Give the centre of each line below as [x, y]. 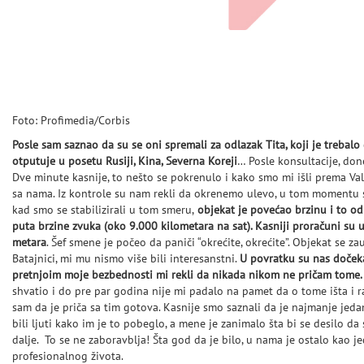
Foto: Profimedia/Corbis [71, 121]
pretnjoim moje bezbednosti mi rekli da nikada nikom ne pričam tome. [187, 275]
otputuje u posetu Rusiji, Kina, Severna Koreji [125, 161]
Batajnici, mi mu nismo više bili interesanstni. [126, 259]
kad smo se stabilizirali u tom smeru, [103, 210]
